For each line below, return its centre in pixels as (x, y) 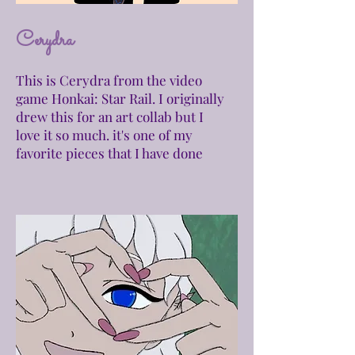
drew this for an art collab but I (110, 116)
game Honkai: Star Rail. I (91, 98)
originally (195, 98)
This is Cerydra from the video (109, 80)
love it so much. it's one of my (104, 135)
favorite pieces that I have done (109, 153)
